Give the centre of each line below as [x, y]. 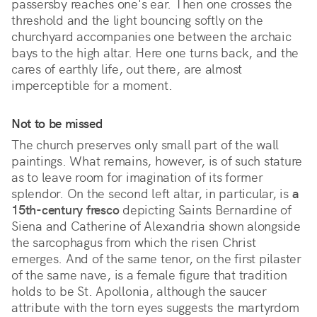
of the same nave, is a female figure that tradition [149, 275]
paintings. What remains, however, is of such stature [157, 161]
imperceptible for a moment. [95, 86]
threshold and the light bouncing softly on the [137, 21]
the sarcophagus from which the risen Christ [134, 243]
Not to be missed [57, 124]
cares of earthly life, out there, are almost [127, 69]
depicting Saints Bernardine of [205, 210]
